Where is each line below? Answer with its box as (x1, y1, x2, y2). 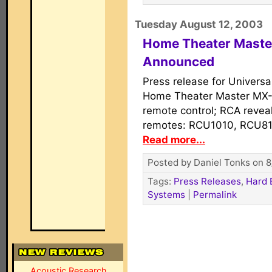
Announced (143, 54, 214, 69)
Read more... (143, 134, 205, 146)
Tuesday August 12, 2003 (135, 18, 263, 30)
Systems (148, 189, 185, 200)
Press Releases (174, 175, 241, 187)
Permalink (193, 189, 237, 200)
